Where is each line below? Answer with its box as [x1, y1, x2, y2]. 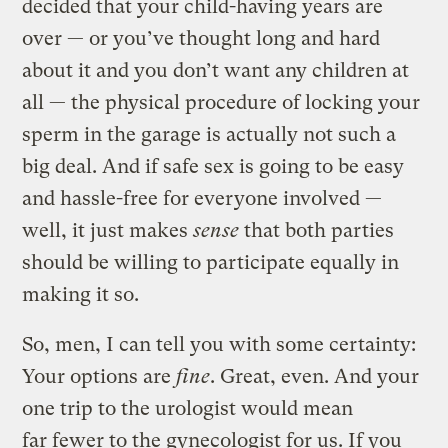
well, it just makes [22, 219, 194, 243]
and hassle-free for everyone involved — [22, 187, 383, 211]
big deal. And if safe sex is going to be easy [22, 155, 405, 179]
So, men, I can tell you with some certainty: [22, 333, 417, 357]
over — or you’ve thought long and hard [22, 27, 381, 51]
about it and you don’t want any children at [22, 59, 410, 83]
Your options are [22, 365, 177, 389]
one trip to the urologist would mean [22, 397, 354, 421]
